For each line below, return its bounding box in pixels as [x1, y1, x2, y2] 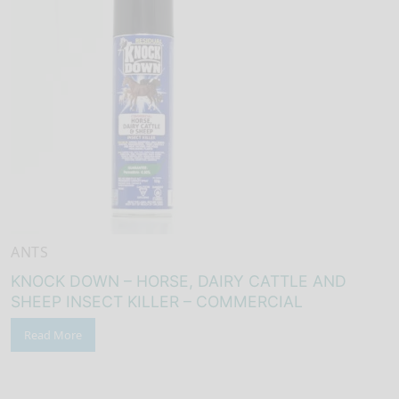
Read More [24, 327, 82, 344]
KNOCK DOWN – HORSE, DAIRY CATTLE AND [11, 272, 346, 291]
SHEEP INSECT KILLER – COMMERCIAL [11, 292, 303, 312]
